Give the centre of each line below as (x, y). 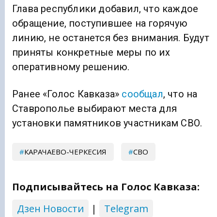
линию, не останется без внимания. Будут (111, 38)
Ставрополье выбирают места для (94, 109)
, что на (180, 94)
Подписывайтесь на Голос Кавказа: (106, 187)
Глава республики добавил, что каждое (105, 9)
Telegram (126, 209)
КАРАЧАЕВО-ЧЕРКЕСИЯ (65, 152)
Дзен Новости (50, 209)
